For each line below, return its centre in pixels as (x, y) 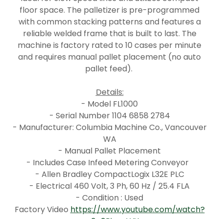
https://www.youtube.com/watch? (137, 209)
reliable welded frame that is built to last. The (109, 33)
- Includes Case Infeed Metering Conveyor (109, 163)
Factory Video (42, 209)
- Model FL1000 (109, 104)
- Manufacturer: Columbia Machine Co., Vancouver (109, 127)
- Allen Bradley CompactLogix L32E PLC (109, 174)
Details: (109, 92)
